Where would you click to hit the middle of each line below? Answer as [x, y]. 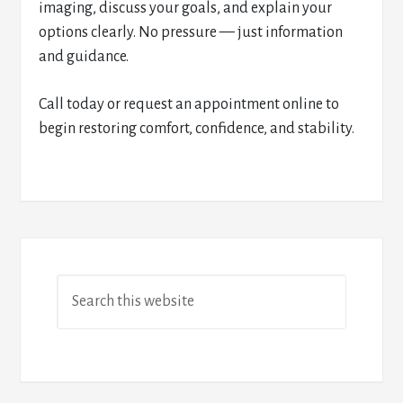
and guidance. [84, 57]
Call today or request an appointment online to [189, 104]
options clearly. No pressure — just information [191, 32]
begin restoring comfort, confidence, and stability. [197, 129]
